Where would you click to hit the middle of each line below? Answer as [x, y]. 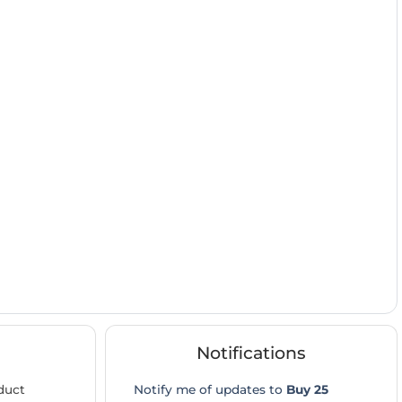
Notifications [251, 354]
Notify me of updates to [210, 389]
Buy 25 [307, 389]
